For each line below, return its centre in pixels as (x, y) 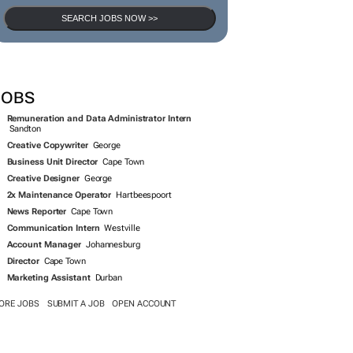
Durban (108, 278)
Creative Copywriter (47, 145)
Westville (122, 228)
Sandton (25, 129)
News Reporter (37, 212)
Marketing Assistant (48, 278)
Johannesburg (113, 245)
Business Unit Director (52, 162)
